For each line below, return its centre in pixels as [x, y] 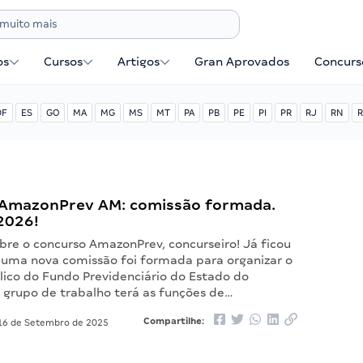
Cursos [64, 62]
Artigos [139, 62]
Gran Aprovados [242, 62]
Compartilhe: [175, 321]
